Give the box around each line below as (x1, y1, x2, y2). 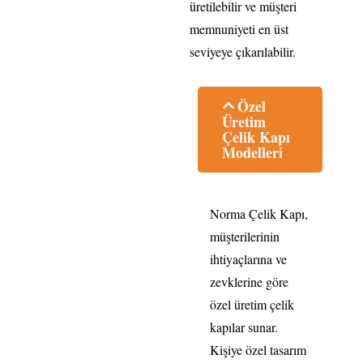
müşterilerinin (210, 227, 280, 245)
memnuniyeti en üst (190, 20, 288, 38)
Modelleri (222, 142, 283, 164)
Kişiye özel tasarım (210, 340, 306, 358)
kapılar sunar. (210, 318, 278, 335)
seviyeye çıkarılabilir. (190, 43, 296, 61)
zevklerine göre (210, 272, 288, 290)
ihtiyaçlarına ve (210, 250, 287, 267)
